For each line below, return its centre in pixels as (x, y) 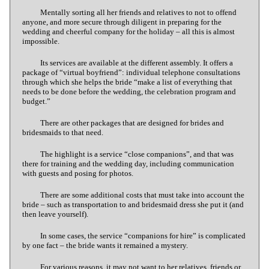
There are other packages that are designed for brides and (132, 122)
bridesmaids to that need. (63, 132)
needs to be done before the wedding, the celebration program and (129, 91)
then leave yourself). (56, 214)
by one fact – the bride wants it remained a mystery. (105, 245)
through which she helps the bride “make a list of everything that (128, 82)
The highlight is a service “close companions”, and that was (137, 154)
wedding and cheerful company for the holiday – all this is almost (129, 31)
